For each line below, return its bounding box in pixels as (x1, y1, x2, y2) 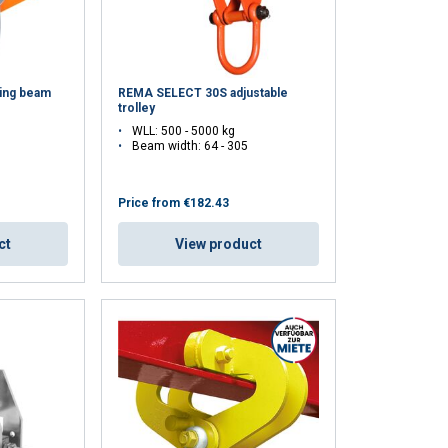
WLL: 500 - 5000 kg (132, 124, 236, 139)
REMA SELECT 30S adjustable (118, 86, 289, 101)
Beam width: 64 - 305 (132, 139, 249, 154)
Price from (118, 196, 181, 211)
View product (175, 236, 263, 253)
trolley (118, 101, 156, 116)
